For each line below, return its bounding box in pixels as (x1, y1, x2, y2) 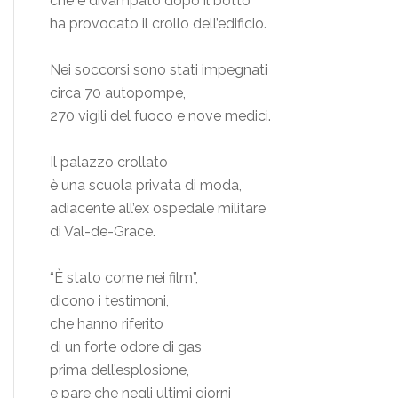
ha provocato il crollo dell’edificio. (50, 15, 267, 33)
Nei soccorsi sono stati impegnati (50, 61, 267, 79)
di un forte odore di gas (50, 338, 202, 356)
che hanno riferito (50, 315, 163, 333)
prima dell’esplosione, (50, 362, 189, 379)
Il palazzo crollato (50, 154, 168, 171)
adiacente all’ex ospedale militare (50, 200, 266, 218)
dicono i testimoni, (50, 292, 169, 310)
